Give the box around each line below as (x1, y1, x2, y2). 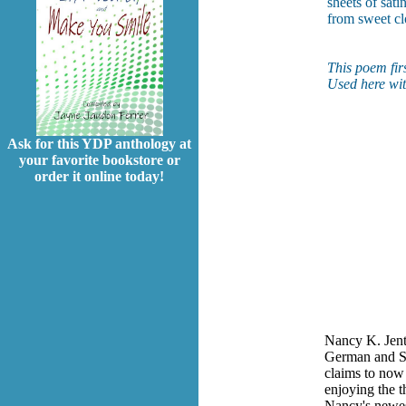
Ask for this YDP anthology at (7, 136, 191, 152)
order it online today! (34, 169, 164, 185)
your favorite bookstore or (18, 152, 180, 169)
